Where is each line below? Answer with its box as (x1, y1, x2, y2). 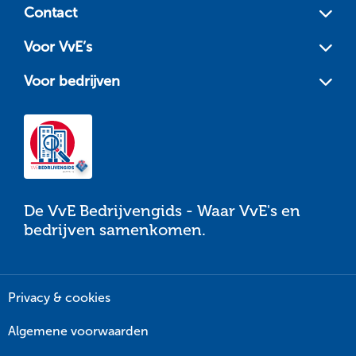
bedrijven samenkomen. (24, 220, 206, 240)
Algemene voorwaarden (8, 323, 149, 339)
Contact (24, 4, 77, 22)
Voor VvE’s (24, 38, 92, 56)
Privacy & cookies (8, 290, 110, 306)
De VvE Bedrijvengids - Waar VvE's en (24, 201, 300, 221)
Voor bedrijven (24, 72, 120, 91)
